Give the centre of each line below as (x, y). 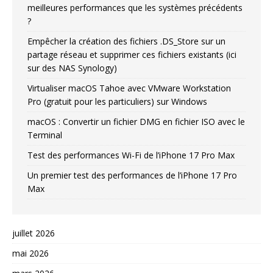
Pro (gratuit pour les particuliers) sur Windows (117, 102)
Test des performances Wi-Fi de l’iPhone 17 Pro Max (131, 155)
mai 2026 (30, 253)
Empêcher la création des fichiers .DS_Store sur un (126, 41)
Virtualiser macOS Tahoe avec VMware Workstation (129, 88)
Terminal (45, 135)
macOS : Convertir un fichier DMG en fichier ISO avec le (136, 122)
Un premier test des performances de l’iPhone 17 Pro (132, 175)
